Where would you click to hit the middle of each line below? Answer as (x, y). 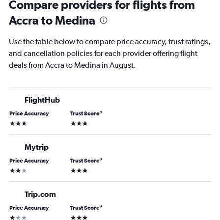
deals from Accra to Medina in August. (72, 65)
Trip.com (40, 194)
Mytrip (37, 147)
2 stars (18, 169)
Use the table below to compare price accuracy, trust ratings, (110, 41)
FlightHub (42, 100)
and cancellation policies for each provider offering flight (103, 53)
